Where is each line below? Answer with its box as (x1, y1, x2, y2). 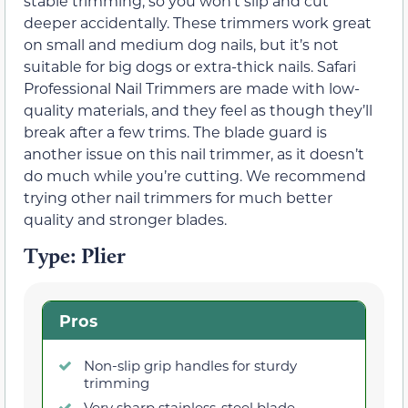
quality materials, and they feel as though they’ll (24, 99, 372, 119)
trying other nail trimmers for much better (24, 187, 332, 207)
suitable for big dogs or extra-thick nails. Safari (24, 56, 356, 76)
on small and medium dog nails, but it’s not (24, 34, 339, 54)
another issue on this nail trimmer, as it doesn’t (24, 143, 364, 163)
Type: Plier (24, 242, 126, 270)
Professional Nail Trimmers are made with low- (24, 77, 360, 97)
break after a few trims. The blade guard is (24, 121, 327, 141)
